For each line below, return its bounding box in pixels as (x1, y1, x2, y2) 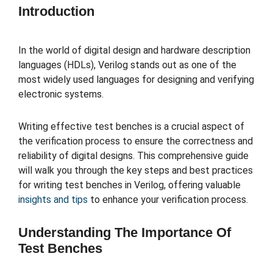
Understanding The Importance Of (18, 224, 231, 240)
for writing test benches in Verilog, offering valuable (18, 179, 241, 191)
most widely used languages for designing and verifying (18, 74, 254, 86)
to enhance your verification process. (88, 194, 248, 206)
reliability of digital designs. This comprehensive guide (18, 150, 249, 162)
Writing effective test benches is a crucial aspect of (18, 121, 244, 133)
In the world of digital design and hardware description (18, 44, 250, 57)
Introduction (18, 3, 94, 19)
